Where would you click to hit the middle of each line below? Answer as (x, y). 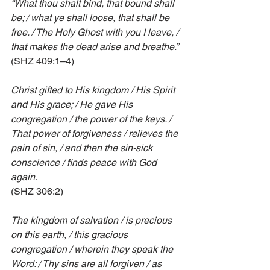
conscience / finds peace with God (85, 163)
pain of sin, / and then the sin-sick (83, 148)
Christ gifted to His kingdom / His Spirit (94, 90)
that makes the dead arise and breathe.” (95, 47)
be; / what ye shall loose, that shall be (91, 18)
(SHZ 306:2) (37, 192)
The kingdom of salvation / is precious (93, 221)
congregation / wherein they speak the (93, 250)
